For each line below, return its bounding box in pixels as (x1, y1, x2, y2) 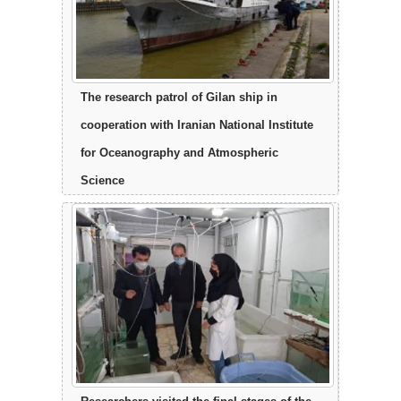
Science (81, 173, 124, 187)
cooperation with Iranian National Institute (81, 117, 313, 132)
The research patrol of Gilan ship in (81, 90, 277, 104)
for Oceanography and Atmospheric (81, 145, 278, 159)
